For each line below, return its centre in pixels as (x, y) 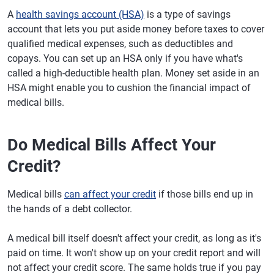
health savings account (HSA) (80, 14)
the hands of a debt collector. (70, 209)
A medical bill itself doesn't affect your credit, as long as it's (134, 238)
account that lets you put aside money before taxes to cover (136, 29)
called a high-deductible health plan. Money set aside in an (133, 73)
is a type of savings (187, 14)
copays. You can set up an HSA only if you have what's (125, 58)
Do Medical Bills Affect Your (112, 145)
